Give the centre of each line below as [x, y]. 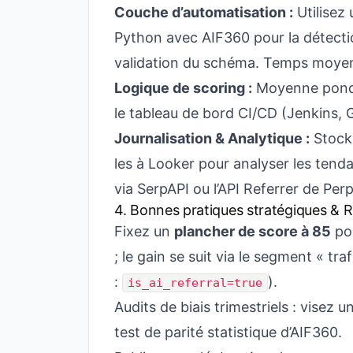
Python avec [158, 37]
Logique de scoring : [183, 88]
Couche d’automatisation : [204, 12]
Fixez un [144, 231]
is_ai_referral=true [195, 283]
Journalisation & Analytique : [212, 138]
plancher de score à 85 [253, 231]
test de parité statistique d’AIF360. [228, 332]
